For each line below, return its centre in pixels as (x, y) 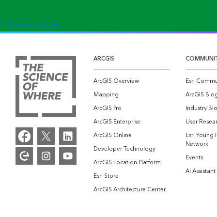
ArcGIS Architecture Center (130, 189)
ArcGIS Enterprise (117, 122)
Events (194, 157)
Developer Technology (124, 149)
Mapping (106, 94)
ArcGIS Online (113, 135)
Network (197, 144)
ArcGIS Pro (108, 108)
